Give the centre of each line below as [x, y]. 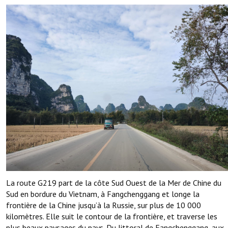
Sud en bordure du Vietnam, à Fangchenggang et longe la [103, 194]
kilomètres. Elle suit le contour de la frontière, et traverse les [112, 217]
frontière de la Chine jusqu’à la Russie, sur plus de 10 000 [104, 205]
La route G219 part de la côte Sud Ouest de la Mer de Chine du [114, 183]
